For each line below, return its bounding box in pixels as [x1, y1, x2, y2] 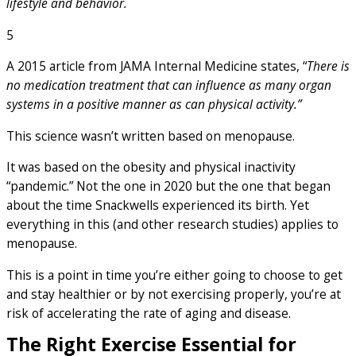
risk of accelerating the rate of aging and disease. [6, 304, 291, 322]
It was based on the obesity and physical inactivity [6, 158, 296, 176]
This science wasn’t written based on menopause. [6, 126, 295, 145]
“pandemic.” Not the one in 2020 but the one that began [6, 177, 331, 195]
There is [307, 57, 350, 75]
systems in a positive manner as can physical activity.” [6, 95, 301, 114]
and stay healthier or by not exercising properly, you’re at [6, 284, 341, 303]
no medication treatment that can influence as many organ [6, 76, 331, 95]
